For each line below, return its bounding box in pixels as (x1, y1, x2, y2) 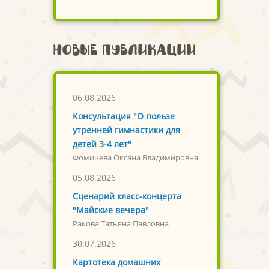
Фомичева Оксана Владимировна (72, 153, 198, 163)
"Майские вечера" (72, 204, 149, 216)
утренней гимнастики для (72, 124, 180, 136)
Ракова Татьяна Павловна (72, 219, 169, 229)
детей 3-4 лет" (72, 138, 131, 150)
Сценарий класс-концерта (72, 190, 181, 202)
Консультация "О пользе (72, 110, 175, 122)
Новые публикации (53, 42, 196, 58)
